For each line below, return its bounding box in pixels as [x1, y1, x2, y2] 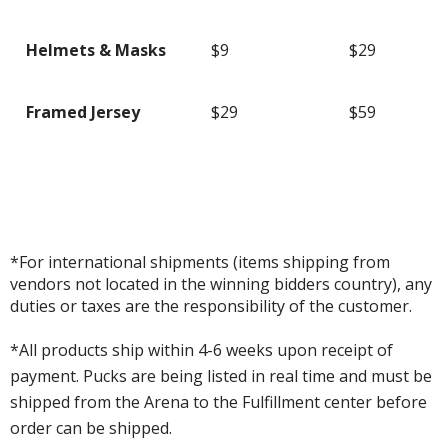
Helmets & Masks [26, 38, 166, 61]
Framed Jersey [26, 100, 140, 123]
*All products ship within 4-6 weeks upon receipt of [10, 338, 393, 361]
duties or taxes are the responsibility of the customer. [10, 294, 412, 317]
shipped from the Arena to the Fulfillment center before [10, 390, 427, 413]
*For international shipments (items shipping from [10, 250, 390, 273]
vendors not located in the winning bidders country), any [10, 272, 432, 295]
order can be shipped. [10, 416, 172, 439]
